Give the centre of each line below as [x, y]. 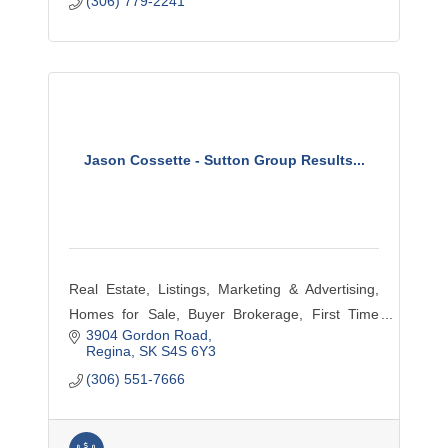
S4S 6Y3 [189, 351]
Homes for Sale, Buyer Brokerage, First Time [224, 314]
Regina [109, 351]
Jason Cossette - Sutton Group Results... [224, 160]
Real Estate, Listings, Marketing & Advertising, [224, 289]
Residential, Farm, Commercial [166, 364]
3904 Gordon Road [147, 335]
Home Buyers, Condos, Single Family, [224, 339]
